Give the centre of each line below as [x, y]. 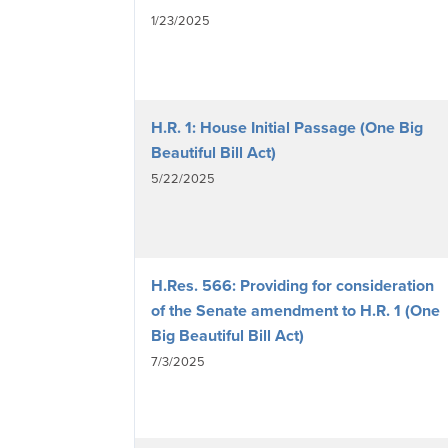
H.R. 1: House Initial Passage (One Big [287, 127]
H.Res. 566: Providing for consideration [292, 285]
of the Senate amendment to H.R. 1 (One [295, 310]
